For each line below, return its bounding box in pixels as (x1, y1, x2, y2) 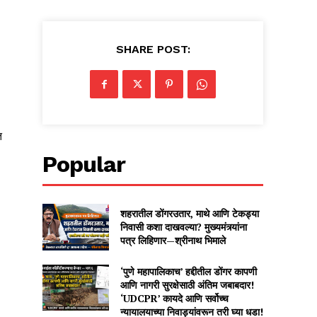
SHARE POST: (115, 42, 190, 57)
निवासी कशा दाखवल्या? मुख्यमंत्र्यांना (120, 220, 247, 234)
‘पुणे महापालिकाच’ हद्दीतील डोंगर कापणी (120, 264, 257, 278)
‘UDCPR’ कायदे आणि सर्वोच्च (120, 291, 229, 305)
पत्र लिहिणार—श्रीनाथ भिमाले (120, 234, 226, 248)
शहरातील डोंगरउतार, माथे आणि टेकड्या (120, 207, 259, 221)
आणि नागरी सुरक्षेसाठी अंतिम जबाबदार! (120, 277, 254, 292)
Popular (42, 151, 126, 178)
